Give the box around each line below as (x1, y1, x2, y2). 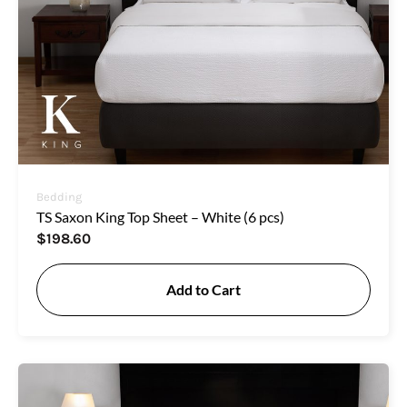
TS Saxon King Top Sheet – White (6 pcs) (36, 207, 284, 225)
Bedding (36, 189, 82, 203)
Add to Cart (166, 280, 241, 298)
